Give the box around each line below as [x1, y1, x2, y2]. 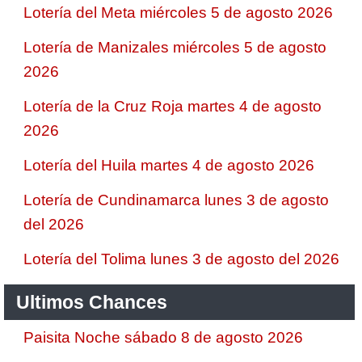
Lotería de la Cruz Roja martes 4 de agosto [23, 98, 322, 115]
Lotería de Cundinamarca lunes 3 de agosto [23, 192, 329, 208]
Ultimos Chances [16, 292, 167, 313]
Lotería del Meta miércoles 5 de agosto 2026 [23, 4, 333, 21]
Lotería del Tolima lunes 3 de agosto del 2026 [23, 250, 339, 267]
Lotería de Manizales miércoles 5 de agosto [23, 39, 326, 56]
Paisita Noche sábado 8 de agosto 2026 [23, 329, 303, 346]
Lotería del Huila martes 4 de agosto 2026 [23, 157, 314, 174]
